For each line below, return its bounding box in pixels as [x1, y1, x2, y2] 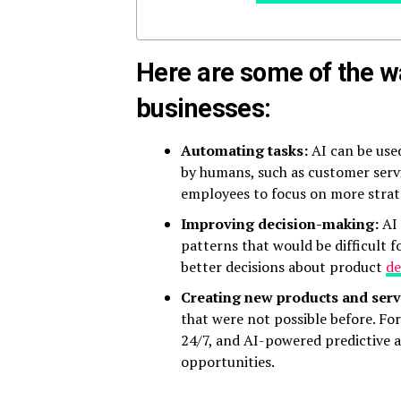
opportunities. [181, 352, 275, 372]
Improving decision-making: [181, 214, 379, 235]
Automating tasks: [181, 141, 308, 161]
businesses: [136, 93, 271, 124]
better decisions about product [181, 257, 386, 277]
